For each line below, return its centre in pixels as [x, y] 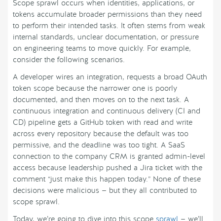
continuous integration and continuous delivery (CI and [107, 111]
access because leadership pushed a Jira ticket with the [108, 168]
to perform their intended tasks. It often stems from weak [109, 26]
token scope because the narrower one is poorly [95, 89]
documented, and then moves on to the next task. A [101, 100]
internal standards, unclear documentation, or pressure [106, 37]
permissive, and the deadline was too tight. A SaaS [99, 145]
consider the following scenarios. [69, 60]
